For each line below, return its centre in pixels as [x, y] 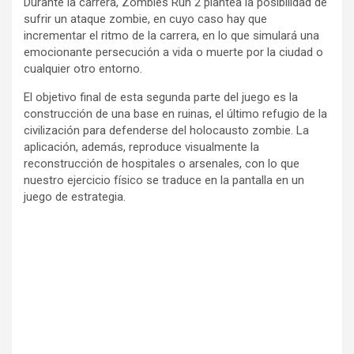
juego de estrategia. [75, 197]
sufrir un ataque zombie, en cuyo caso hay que [145, 19]
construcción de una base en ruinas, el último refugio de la [175, 114]
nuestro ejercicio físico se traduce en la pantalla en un [164, 180]
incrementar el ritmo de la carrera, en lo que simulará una [171, 36]
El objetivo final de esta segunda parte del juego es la [161, 97]
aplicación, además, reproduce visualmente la [141, 147]
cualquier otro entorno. [83, 69]
